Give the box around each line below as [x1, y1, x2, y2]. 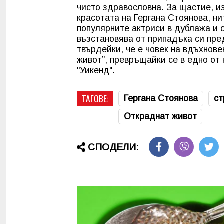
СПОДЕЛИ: [88, 142, 139, 153]
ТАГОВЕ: [82, 91, 108, 105]
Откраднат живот [124, 111, 197, 121]
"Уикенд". [77, 65, 115, 75]
